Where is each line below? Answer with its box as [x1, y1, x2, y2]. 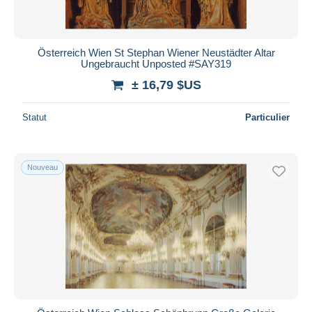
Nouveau [27, 162, 58, 171]
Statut [22, 111, 47, 123]
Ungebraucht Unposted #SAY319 [81, 57, 231, 70]
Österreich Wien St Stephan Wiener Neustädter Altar [37, 46, 275, 58]
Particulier [245, 111, 290, 123]
